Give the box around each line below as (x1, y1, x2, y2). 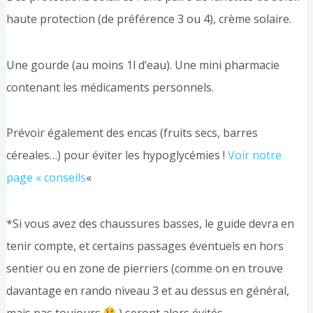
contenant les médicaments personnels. (6, 79, 214, 95)
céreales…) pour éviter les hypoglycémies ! (6, 147, 228, 163)
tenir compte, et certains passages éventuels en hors (6, 238, 284, 254)
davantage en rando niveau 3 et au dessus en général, (6, 282, 289, 298)
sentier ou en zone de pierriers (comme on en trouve (6, 260, 283, 276)
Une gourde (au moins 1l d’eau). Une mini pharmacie (6, 57, 279, 73)
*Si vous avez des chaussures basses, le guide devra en (6, 215, 294, 231)
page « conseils (6, 170, 86, 186)
